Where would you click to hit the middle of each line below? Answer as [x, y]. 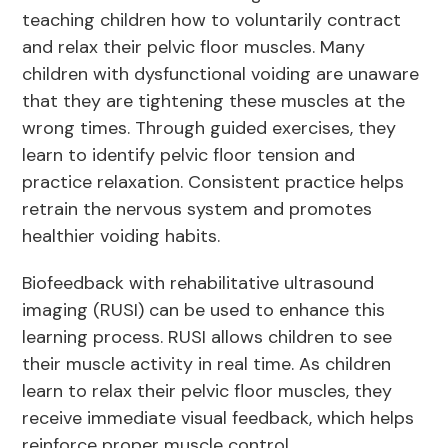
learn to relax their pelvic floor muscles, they [207, 391]
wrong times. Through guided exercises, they [209, 128]
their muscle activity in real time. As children [207, 364]
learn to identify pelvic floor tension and [189, 155]
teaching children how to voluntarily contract [212, 20]
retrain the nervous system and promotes [197, 209]
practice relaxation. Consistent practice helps [213, 182]
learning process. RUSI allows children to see [207, 337]
